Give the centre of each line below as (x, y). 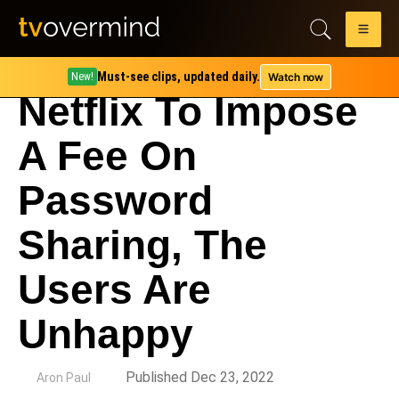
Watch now (296, 77)
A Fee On (107, 156)
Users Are (114, 289)
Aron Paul (64, 378)
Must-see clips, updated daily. (179, 77)
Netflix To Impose (188, 111)
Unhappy (106, 334)
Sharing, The (142, 245)
